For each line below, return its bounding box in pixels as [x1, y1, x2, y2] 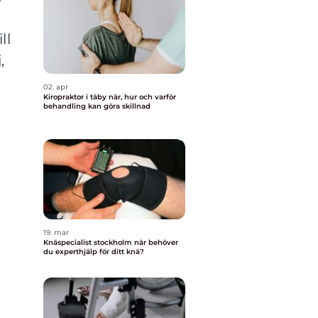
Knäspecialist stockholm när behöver [43, 238, 134, 247]
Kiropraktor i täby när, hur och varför [43, 92, 109, 102]
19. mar [43, 228, 69, 237]
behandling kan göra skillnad [43, 102, 150, 111]
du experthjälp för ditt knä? [43, 247, 144, 256]
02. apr [43, 82, 68, 92]
